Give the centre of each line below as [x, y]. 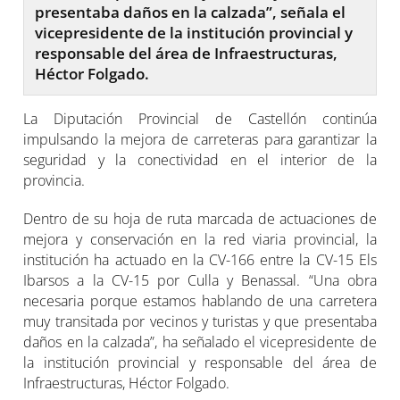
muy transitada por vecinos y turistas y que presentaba [200, 321]
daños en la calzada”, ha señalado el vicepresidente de [200, 342]
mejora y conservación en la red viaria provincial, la [200, 239]
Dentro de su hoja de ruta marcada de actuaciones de [200, 218]
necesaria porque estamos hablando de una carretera [200, 300]
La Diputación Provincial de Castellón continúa [200, 118]
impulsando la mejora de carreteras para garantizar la [200, 139]
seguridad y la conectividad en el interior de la [200, 159]
